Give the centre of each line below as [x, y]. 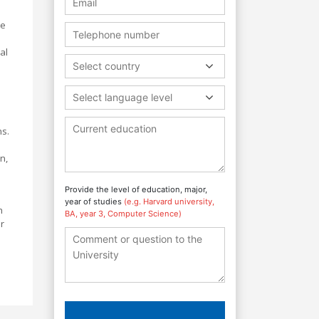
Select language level [122, 97]
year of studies [94, 201]
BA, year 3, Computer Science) [123, 213]
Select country [106, 66]
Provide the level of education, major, [136, 189]
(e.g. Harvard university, [169, 201]
